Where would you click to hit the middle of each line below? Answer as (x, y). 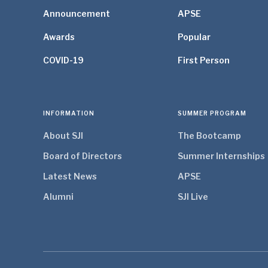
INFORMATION (69, 113)
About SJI (63, 135)
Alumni (58, 197)
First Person (204, 60)
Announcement (77, 13)
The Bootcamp (209, 135)
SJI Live (193, 197)
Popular (194, 37)
